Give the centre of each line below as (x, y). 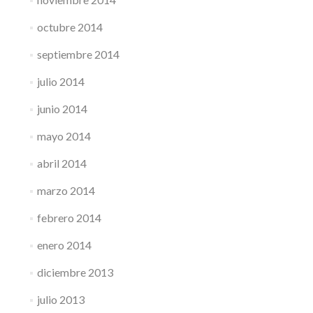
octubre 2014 (70, 27)
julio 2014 (60, 81)
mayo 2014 (64, 136)
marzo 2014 (66, 190)
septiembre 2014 (78, 54)
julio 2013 (60, 299)
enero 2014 (64, 245)
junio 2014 (62, 109)
